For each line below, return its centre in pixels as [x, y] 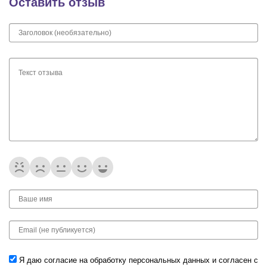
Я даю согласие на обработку [74, 260]
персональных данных [170, 260]
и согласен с [235, 260]
